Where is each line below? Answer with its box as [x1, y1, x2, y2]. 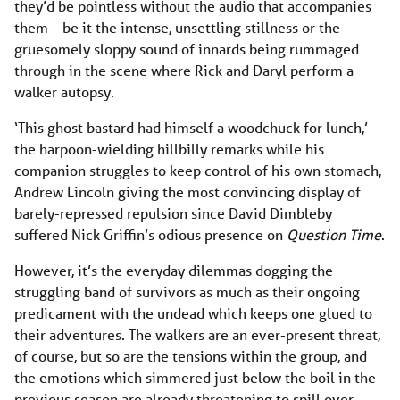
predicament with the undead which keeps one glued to [14, 304, 372, 323]
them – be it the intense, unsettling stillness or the [14, 18, 340, 37]
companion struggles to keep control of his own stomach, [14, 161, 381, 180]
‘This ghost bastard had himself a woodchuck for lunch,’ [14, 118, 368, 137]
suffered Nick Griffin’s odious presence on [14, 225, 287, 245]
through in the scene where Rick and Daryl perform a [14, 61, 354, 80]
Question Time [287, 225, 381, 245]
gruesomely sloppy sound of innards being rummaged [14, 39, 359, 59]
